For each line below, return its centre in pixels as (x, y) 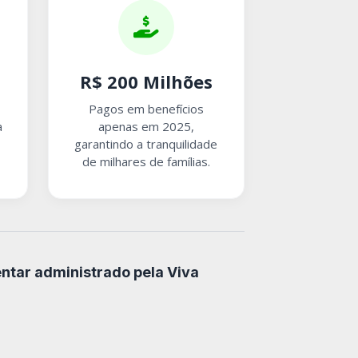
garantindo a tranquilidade (146, 143)
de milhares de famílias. (146, 161)
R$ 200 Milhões (146, 81)
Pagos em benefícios (146, 108)
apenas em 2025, (146, 126)
